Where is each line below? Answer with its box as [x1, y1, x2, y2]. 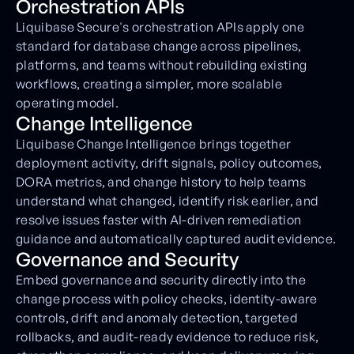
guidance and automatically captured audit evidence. [16, 230, 337, 247]
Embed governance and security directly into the [16, 271, 307, 288]
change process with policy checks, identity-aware [16, 290, 318, 307]
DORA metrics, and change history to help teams [16, 173, 307, 190]
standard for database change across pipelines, [16, 37, 302, 54]
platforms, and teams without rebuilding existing [16, 56, 307, 73]
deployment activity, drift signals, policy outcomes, [16, 154, 322, 171]
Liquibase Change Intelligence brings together [16, 135, 292, 152]
